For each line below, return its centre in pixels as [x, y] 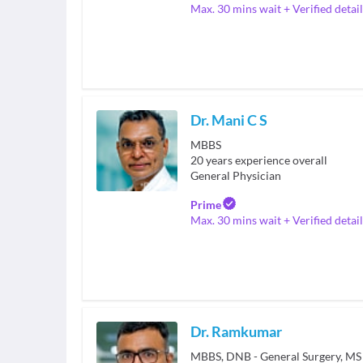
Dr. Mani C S [229, 120]
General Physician [236, 175]
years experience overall [267, 160]
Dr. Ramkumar [236, 331]
